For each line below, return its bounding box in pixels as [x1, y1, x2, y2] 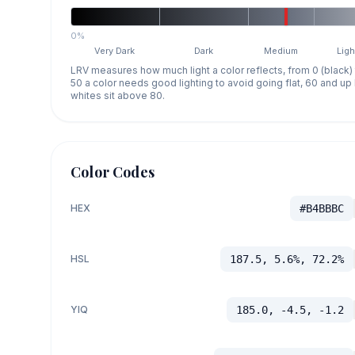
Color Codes [71, 162, 155, 181]
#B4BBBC [299, 201, 344, 215]
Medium [264, 44, 299, 56]
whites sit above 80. [71, 89, 165, 101]
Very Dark [94, 44, 136, 56]
